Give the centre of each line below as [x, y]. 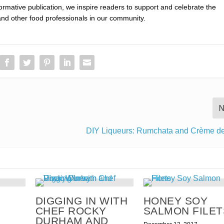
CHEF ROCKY [71, 211]
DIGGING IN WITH [81, 201]
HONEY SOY [175, 201]
